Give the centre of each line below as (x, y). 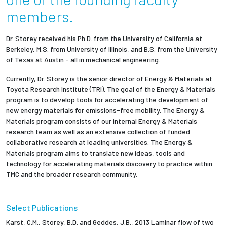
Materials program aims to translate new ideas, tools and (96, 153)
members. (40, 16)
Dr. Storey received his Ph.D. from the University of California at (104, 39)
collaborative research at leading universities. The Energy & (99, 142)
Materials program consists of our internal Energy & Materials (102, 121)
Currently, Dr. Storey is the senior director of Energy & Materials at (109, 79)
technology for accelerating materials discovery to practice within (109, 164)
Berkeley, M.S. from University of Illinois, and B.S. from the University (112, 49)
